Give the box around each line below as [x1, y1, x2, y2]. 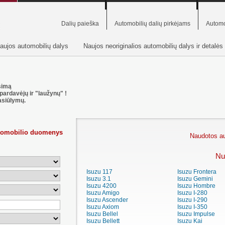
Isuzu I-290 [177, 196, 207, 204]
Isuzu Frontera [177, 168, 216, 176]
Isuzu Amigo [86, 189, 120, 197]
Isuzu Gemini [177, 175, 213, 183]
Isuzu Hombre [177, 182, 215, 190]
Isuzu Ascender [86, 196, 128, 204]
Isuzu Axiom [86, 203, 119, 211]
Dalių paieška [61, 20, 99, 27]
